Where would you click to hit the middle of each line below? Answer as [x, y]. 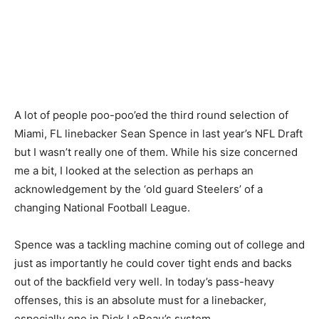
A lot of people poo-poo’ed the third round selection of [151, 115]
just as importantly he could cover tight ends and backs [153, 263]
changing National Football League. [102, 208]
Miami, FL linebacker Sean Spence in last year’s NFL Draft [158, 134]
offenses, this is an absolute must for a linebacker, [140, 300]
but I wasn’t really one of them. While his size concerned [156, 152]
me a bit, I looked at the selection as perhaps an [134, 171]
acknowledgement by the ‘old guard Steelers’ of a [138, 189]
